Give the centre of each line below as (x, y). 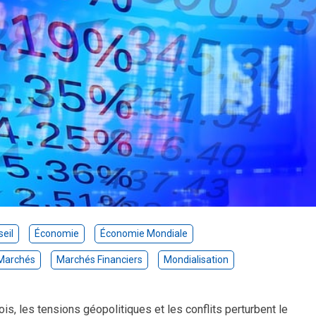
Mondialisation (196, 260)
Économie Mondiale (144, 233)
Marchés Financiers (100, 260)
